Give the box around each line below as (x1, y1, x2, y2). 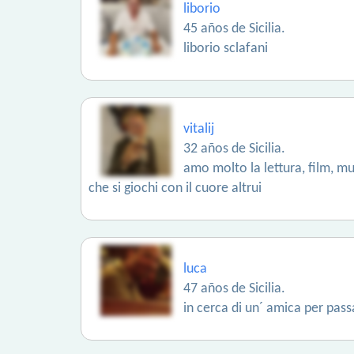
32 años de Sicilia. (183, 141, 285, 156)
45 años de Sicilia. (183, 21, 285, 36)
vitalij (183, 122, 214, 137)
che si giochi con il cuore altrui (88, 181, 262, 196)
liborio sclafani (183, 41, 268, 56)
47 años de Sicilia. (183, 281, 285, 296)
